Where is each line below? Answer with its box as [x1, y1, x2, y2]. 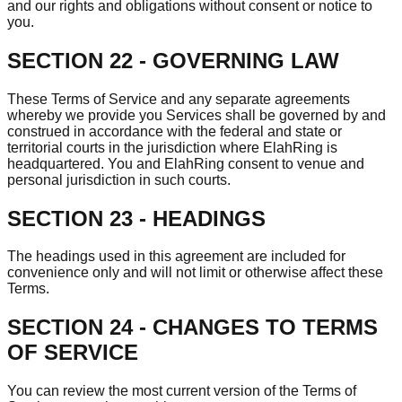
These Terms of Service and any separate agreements [7, 91, 350, 107]
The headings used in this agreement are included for [7, 249, 345, 265]
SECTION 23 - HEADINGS [7, 205, 266, 231]
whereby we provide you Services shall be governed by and [7, 107, 386, 123]
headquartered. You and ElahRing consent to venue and [7, 155, 364, 171]
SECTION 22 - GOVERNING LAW [7, 48, 339, 73]
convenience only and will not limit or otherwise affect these [7, 265, 383, 281]
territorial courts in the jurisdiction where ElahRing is [7, 139, 337, 155]
